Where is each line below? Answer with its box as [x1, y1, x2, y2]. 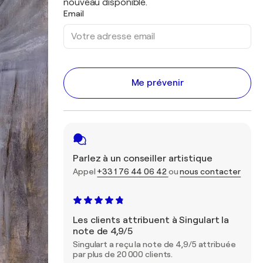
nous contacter [180, 167, 241, 176]
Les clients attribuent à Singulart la [73, 215, 230, 225]
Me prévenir [131, 77, 184, 88]
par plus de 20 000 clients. [73, 249, 173, 259]
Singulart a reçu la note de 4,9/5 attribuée [73, 240, 236, 249]
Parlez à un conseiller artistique [73, 153, 213, 164]
